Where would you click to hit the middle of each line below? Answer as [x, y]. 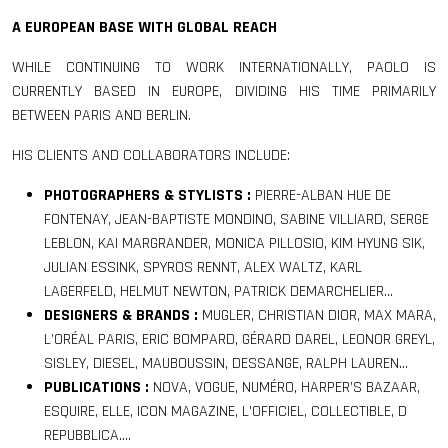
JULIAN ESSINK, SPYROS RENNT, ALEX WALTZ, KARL [203, 268]
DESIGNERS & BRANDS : [121, 316]
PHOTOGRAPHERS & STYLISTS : [147, 196]
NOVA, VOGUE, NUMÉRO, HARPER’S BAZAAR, [286, 388]
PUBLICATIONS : [98, 388]
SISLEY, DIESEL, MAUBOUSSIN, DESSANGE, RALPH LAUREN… [226, 364]
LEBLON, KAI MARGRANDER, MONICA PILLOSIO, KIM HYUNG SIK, [234, 244]
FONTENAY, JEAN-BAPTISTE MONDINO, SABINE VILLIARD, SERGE [236, 220]
